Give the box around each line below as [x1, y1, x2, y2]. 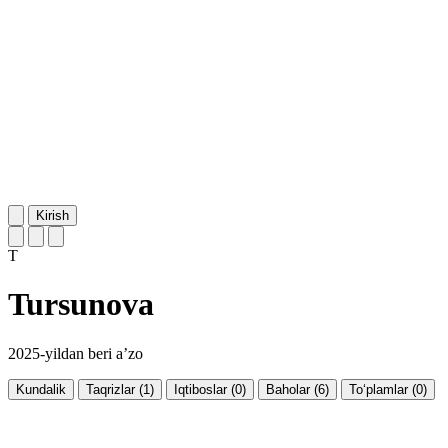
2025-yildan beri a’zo [8, 344, 143, 362]
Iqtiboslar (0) [174, 381, 246, 397]
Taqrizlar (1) [86, 381, 154, 397]
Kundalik [16, 381, 66, 397]
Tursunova [8, 286, 154, 323]
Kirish [36, 207, 69, 223]
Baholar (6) [266, 381, 329, 397]
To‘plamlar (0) [349, 381, 427, 397]
